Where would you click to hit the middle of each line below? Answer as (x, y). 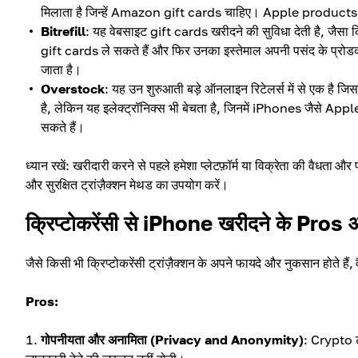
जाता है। (61, 70)
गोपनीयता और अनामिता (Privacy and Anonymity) (172, 340)
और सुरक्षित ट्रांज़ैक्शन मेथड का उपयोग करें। (127, 185)
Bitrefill (63, 32)
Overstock (73, 89)
